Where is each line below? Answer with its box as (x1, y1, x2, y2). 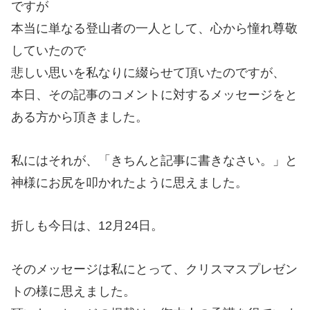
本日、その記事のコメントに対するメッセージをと (11, 88, 298, 102)
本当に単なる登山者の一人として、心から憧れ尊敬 (11, 21, 298, 36)
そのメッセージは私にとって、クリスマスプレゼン (11, 262, 298, 276)
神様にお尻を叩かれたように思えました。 (11, 175, 248, 190)
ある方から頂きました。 (11, 110, 148, 125)
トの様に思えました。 (11, 284, 136, 298)
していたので (11, 44, 86, 58)
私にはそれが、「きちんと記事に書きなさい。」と (11, 153, 298, 167)
